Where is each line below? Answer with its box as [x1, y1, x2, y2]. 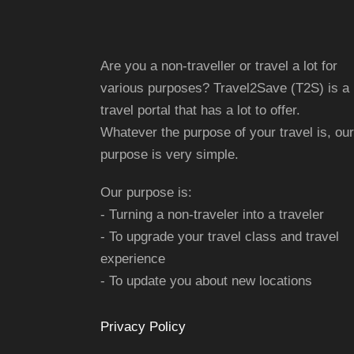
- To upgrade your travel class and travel [100, 229, 339, 245]
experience [100, 251, 165, 267]
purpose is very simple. [100, 147, 239, 163]
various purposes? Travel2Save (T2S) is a [100, 81, 349, 96]
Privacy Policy [100, 319, 186, 335]
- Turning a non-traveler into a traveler [100, 207, 324, 223]
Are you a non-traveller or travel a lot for [100, 58, 337, 74]
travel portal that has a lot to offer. [100, 103, 300, 119]
